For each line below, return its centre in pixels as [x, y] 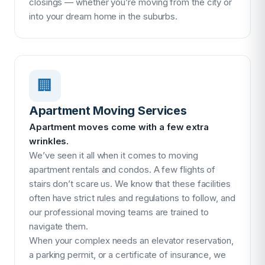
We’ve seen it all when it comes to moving [114, 155]
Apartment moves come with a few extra [119, 127]
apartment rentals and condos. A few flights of [122, 169]
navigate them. [59, 226]
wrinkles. [49, 141]
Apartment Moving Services [108, 111]
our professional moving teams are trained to [119, 212]
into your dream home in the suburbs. [104, 16]
